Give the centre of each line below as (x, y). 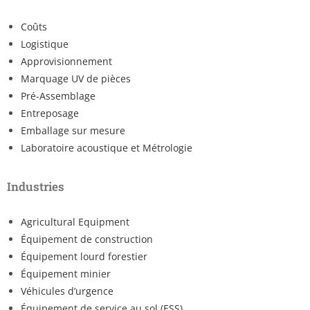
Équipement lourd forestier (84, 256)
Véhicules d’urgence (67, 291)
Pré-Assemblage (58, 95)
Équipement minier (66, 273)
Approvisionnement (66, 61)
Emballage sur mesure (73, 130)
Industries (36, 186)
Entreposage (50, 113)
